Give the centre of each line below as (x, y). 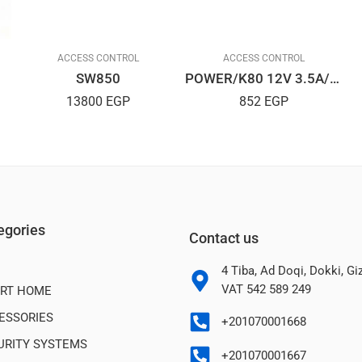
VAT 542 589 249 (266, 290)
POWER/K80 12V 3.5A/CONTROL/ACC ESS (335, 79)
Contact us (224, 238)
